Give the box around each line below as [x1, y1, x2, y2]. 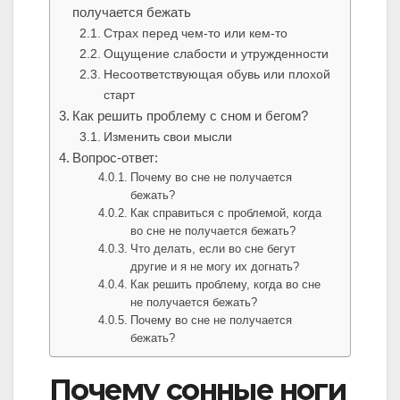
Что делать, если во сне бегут [130, 242, 296, 256]
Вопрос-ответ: [72, 150, 159, 166]
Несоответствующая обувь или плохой [103, 67, 330, 82]
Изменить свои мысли [103, 129, 232, 145]
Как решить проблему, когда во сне [130, 278, 321, 292]
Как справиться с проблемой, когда [130, 206, 322, 221]
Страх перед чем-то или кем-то [103, 26, 287, 41]
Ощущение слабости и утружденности [103, 46, 329, 62]
